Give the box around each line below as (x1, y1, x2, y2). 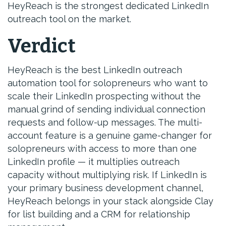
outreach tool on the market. (8, 14, 131, 24)
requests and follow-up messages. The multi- (8, 117, 202, 128)
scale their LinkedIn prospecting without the (8, 91, 201, 101)
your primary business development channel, (8, 183, 203, 193)
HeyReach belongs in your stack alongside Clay (8, 196, 213, 206)
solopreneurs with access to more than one (8, 143, 197, 154)
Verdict (8, 34, 76, 58)
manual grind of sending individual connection (8, 104, 205, 115)
